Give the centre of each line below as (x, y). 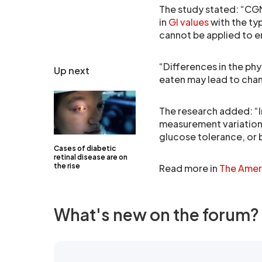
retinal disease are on (91, 157)
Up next (72, 70)
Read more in (189, 168)
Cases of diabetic (85, 148)
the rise (67, 166)
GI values (189, 22)
